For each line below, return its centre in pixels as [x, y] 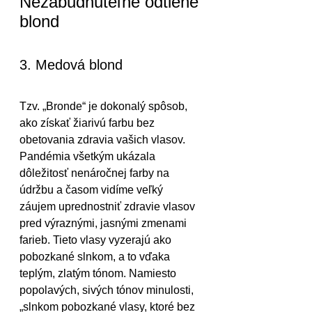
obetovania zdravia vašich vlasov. [104, 139]
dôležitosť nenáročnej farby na [96, 173]
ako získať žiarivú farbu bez [88, 123]
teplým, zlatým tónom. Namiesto [99, 273]
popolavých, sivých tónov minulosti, [108, 290]
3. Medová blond [71, 64]
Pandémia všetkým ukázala [89, 156]
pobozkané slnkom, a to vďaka [96, 256]
